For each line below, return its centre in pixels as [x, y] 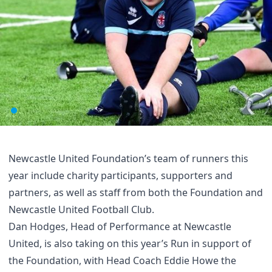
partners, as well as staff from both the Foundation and [136, 192]
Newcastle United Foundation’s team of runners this [128, 158]
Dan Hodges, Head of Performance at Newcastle [120, 226]
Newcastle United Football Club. [81, 209]
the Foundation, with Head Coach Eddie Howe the [122, 260]
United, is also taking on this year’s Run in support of [130, 243]
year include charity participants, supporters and [121, 175]
